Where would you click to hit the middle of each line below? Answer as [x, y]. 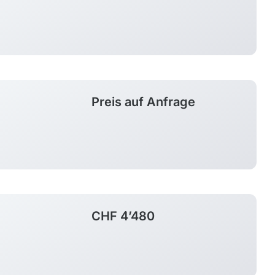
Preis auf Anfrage [144, 102]
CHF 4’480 [123, 216]
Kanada [95, 33]
